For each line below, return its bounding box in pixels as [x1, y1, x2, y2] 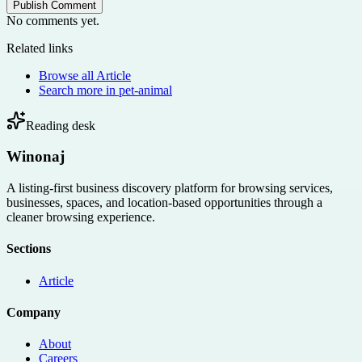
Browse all [39, 68, 96, 82]
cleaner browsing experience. [6, 210, 155, 225]
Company [6, 305, 61, 319]
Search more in [39, 82, 119, 97]
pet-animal [119, 82, 172, 97]
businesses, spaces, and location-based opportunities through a [6, 196, 322, 210]
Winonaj [6, 148, 65, 166]
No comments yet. [6, 13, 99, 27]
